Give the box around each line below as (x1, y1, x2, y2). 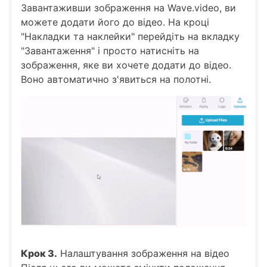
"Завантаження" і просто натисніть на (21, 45, 199, 57)
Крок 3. (21, 247, 57, 259)
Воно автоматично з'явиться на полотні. (21, 73, 211, 86)
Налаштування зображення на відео (57, 247, 229, 259)
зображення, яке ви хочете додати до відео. (21, 59, 231, 72)
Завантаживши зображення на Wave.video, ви (21, 2, 236, 14)
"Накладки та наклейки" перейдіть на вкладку (21, 30, 240, 43)
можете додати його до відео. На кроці (21, 16, 209, 29)
